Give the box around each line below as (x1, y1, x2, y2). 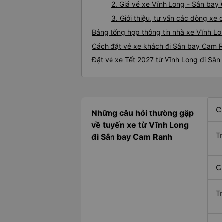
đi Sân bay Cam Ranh (91, 132, 172, 142)
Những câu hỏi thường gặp (91, 108, 194, 118)
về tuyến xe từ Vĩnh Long (91, 120, 189, 130)
